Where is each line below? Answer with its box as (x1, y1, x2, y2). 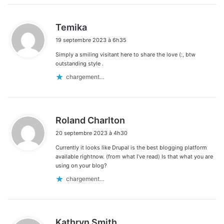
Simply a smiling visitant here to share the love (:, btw (55, 50, 195, 58)
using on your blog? (55, 161, 107, 169)
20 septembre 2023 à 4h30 (55, 129, 127, 136)
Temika (55, 21, 87, 32)
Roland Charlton (55, 114, 125, 125)
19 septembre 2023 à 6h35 (55, 36, 126, 43)
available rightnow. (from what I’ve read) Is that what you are (55, 152, 213, 160)
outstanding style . (55, 59, 103, 67)
